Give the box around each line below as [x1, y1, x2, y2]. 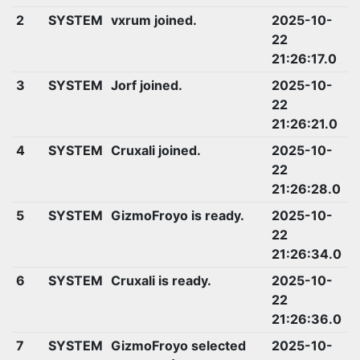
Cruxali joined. [110, 141, 201, 158]
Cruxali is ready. [110, 272, 211, 288]
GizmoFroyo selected [110, 337, 246, 354]
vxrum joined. [110, 11, 197, 28]
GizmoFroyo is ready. [110, 207, 244, 223]
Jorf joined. [110, 76, 182, 93]
